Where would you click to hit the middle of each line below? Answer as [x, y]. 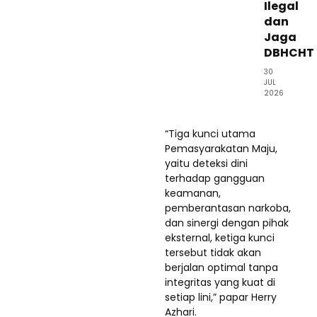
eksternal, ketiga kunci [220, 237]
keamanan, [193, 193]
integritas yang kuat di [220, 282]
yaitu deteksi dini [206, 163]
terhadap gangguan [215, 178]
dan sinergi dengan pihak [227, 223]
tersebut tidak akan [213, 252]
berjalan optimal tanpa [221, 267]
